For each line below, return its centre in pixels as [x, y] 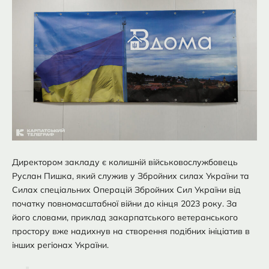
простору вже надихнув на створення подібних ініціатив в [131, 231]
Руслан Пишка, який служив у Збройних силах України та [131, 176]
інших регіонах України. [60, 245]
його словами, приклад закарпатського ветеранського [125, 217]
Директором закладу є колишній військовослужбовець [125, 162]
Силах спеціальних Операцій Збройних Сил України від [126, 189]
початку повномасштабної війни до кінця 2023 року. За [125, 203]
